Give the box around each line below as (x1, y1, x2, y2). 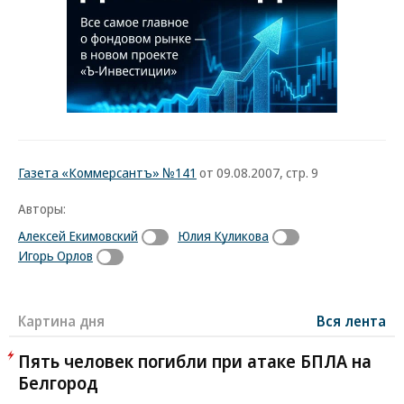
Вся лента (317, 310, 386, 331)
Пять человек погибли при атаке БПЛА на (18, 348, 372, 373)
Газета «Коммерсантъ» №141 (18, 163, 197, 181)
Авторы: (18, 199, 66, 217)
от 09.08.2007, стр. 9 (197, 163, 318, 181)
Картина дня (18, 310, 105, 331)
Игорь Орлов (18, 245, 93, 264)
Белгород (18, 370, 98, 395)
